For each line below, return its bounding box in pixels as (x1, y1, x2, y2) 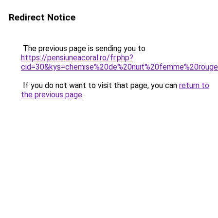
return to (179, 81, 209, 90)
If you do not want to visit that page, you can (21, 81, 179, 90)
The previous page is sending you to (21, 44, 145, 53)
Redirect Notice (9, 12, 75, 23)
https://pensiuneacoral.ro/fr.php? (21, 53, 133, 62)
